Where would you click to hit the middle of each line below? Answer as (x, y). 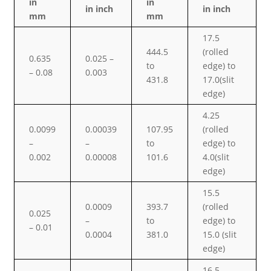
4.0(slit (216, 157)
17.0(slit (219, 80)
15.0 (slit (220, 235)
